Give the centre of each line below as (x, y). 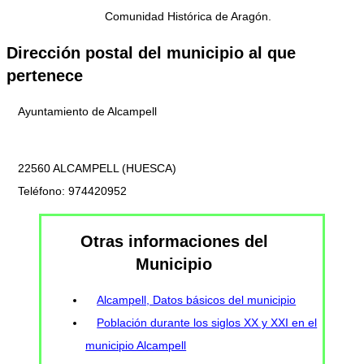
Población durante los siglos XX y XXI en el (207, 323)
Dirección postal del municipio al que (151, 52)
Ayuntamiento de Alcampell (87, 112)
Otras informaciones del (174, 241)
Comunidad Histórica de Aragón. (188, 17)
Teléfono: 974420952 (72, 191)
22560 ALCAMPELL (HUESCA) (97, 169)
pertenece (45, 75)
